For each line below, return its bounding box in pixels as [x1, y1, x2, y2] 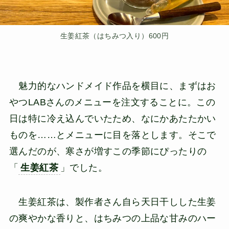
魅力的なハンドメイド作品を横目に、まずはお [9, 80, 216, 91]
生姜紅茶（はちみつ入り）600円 [60, 31, 169, 40]
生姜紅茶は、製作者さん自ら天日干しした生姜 [9, 197, 216, 208]
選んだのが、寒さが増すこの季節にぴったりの [9, 146, 207, 156]
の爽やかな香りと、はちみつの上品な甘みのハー [9, 213, 216, 224]
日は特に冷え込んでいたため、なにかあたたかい [9, 113, 216, 124]
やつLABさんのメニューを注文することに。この [9, 97, 216, 107]
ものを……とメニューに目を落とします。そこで [9, 129, 216, 140]
